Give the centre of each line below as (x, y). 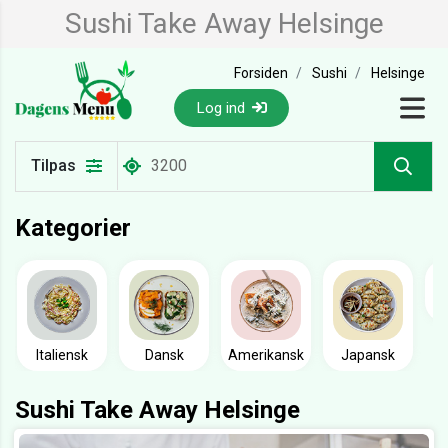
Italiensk (62, 355)
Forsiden (261, 73)
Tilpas (53, 166)
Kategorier (73, 228)
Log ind (222, 108)
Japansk (368, 355)
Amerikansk (266, 355)
